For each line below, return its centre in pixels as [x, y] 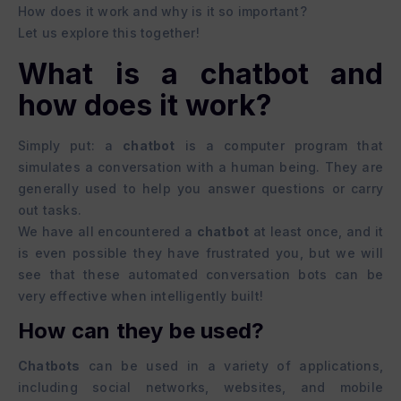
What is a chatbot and [200, 74]
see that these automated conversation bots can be [200, 275]
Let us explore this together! [109, 33]
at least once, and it [316, 232]
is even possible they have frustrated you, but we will [200, 253]
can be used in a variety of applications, [231, 366]
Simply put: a [71, 146]
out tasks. [50, 210]
